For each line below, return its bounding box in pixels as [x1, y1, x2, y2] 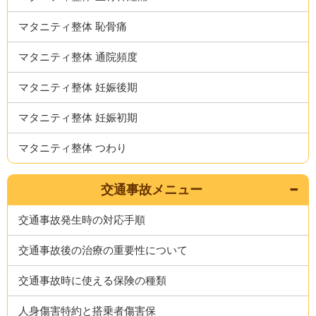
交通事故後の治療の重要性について [18, 244, 188, 256]
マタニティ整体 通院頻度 [18, 51, 138, 63]
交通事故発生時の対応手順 [18, 214, 146, 226]
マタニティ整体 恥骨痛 [18, 20, 128, 32]
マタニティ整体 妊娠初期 [18, 111, 138, 123]
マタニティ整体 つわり [18, 142, 128, 154]
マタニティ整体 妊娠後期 [18, 81, 138, 93]
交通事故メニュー [100, 183, 202, 197]
